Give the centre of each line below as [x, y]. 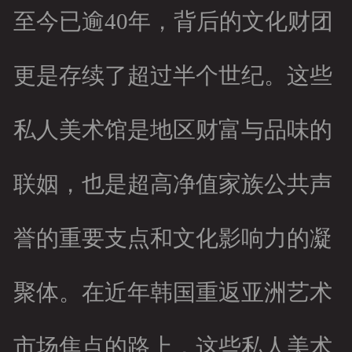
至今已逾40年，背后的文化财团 [173, 22]
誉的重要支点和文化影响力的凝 [172, 238]
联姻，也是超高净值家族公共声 [172, 184]
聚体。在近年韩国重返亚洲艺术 [172, 293]
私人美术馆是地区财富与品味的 [172, 130]
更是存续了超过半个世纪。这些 [172, 76]
